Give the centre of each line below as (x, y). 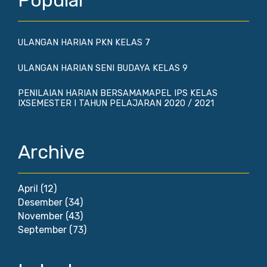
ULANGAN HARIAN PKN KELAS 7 (84, 43)
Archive (51, 152)
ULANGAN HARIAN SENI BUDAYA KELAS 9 (103, 68)
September (42, 230)
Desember (40, 202)
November (41, 216)
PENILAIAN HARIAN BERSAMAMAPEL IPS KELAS (118, 93)
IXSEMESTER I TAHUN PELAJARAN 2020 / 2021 (116, 103)
